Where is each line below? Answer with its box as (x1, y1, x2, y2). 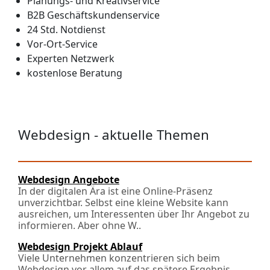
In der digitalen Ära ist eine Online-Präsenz (18, 184, 213, 198)
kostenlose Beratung (27, 66, 122, 80)
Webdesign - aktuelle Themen (18, 125, 209, 145)
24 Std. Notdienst (27, 23, 105, 37)
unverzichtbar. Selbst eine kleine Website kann (18, 196, 228, 210)
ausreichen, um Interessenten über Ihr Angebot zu (18, 207, 250, 221)
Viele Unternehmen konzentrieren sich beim (18, 251, 220, 265)
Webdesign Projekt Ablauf (18, 240, 142, 254)
